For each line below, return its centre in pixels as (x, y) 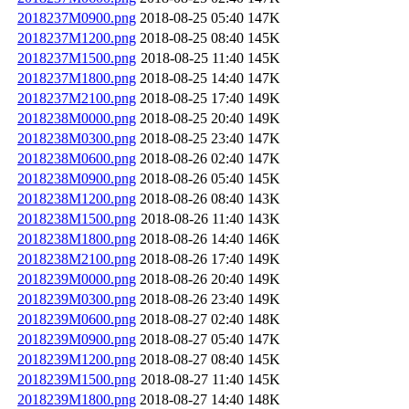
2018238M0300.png (77, 138)
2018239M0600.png (77, 319)
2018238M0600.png (77, 158)
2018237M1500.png (77, 58)
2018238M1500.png (77, 218)
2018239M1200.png (77, 359)
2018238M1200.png (77, 198)
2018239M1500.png (77, 379)
